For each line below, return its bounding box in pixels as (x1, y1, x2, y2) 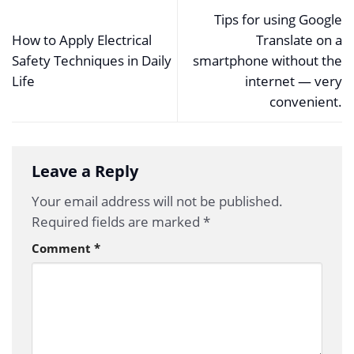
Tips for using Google (214, 10, 342, 29)
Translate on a (256, 31, 342, 50)
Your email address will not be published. (32, 191, 283, 210)
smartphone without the (193, 51, 342, 70)
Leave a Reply (32, 159, 142, 182)
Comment (32, 240, 94, 257)
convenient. (269, 92, 342, 111)
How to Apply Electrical (12, 31, 152, 50)
